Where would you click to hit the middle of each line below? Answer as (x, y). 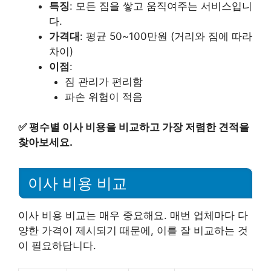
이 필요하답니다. (57, 245)
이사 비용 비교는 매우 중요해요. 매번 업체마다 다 (133, 215)
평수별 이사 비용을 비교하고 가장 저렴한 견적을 (139, 127)
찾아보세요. (45, 142)
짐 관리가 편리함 (103, 81)
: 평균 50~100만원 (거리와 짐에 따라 (166, 36)
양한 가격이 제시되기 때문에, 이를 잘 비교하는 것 (133, 230)
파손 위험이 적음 (103, 96)
